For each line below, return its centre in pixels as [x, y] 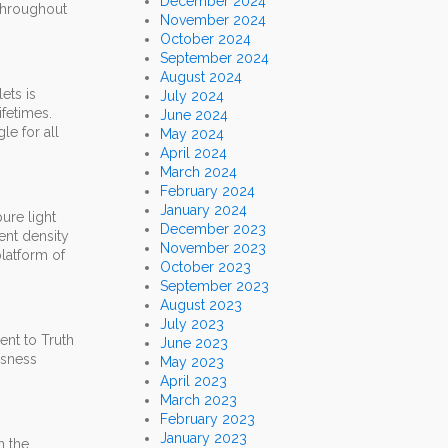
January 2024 [203, 210]
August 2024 [201, 77]
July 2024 [192, 96]
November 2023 [213, 248]
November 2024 [213, 20]
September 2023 [214, 286]
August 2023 [201, 305]
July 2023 [192, 324]
